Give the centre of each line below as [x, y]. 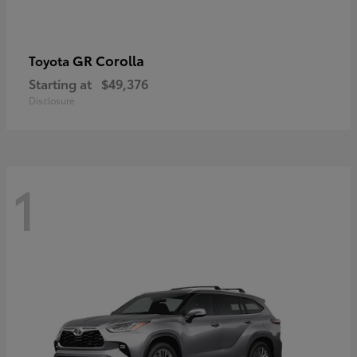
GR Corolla [108, 59]
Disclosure [52, 100]
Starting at [60, 83]
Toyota [51, 60]
